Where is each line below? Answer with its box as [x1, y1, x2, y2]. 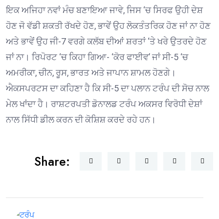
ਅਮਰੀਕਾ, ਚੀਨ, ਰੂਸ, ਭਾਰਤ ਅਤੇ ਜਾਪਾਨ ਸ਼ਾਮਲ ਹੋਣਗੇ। [6, 67, 176, 78]
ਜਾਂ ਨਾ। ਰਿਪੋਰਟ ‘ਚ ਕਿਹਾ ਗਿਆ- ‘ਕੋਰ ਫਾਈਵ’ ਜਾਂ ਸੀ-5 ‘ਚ [6, 51, 188, 62]
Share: [34, 152, 70, 170]
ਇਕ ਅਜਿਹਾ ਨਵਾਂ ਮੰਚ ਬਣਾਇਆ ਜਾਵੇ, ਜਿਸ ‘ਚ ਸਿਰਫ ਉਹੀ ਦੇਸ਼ [6, 4, 203, 15]
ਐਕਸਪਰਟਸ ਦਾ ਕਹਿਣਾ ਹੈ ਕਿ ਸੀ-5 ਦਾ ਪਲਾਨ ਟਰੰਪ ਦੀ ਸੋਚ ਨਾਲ [6, 83, 209, 93]
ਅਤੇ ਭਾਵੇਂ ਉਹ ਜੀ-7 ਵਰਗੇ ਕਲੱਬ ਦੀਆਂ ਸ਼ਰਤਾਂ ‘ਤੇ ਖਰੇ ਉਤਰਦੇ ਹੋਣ [6, 36, 207, 46]
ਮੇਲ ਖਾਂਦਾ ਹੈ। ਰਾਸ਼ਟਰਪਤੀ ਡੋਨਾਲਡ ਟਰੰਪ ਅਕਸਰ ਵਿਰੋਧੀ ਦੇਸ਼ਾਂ [6, 98, 202, 109]
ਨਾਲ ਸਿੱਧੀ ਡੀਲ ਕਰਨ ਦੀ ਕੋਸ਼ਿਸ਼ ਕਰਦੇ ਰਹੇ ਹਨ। [6, 114, 156, 125]
